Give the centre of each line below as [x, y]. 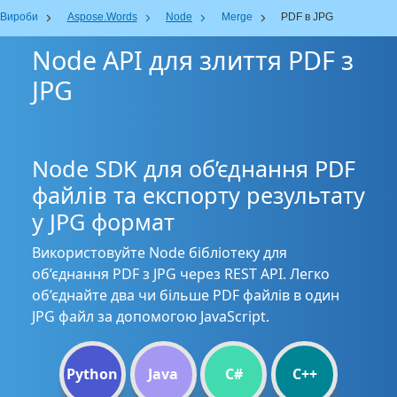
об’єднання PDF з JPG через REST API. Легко [181, 274]
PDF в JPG [307, 17]
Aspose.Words [102, 17]
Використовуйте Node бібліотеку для [160, 253]
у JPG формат [103, 222]
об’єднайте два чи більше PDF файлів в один [186, 295]
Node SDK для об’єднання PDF [194, 168]
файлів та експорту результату [198, 195]
